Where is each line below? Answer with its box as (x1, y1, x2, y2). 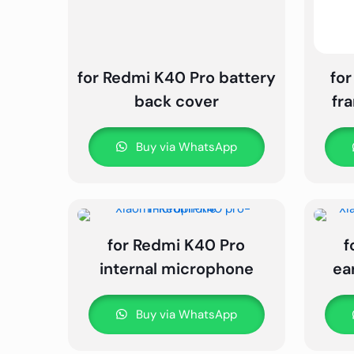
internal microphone (99, 258, 254, 280)
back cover (134, 91, 219, 112)
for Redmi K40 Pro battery (77, 67, 276, 88)
